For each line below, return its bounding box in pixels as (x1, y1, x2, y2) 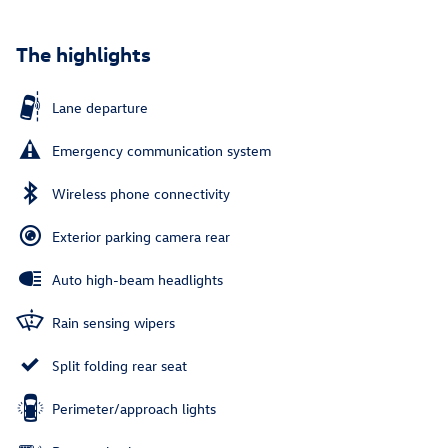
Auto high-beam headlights (52, 269, 223, 289)
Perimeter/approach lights (52, 398, 216, 418)
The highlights (16, 39, 151, 66)
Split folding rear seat (52, 355, 187, 375)
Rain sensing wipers (52, 312, 175, 332)
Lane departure (52, 97, 148, 117)
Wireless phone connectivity (52, 183, 230, 203)
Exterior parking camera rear (52, 226, 230, 246)
